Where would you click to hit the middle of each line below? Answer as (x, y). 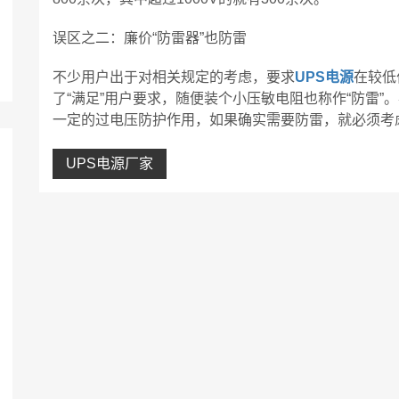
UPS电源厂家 (110, 163)
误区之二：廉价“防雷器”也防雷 (150, 38)
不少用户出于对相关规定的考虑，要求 (174, 77)
